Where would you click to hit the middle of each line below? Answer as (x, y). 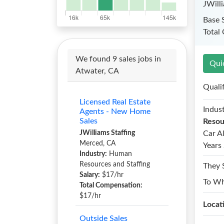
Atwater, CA (97, 71)
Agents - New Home (115, 111)
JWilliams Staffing (107, 133)
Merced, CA (97, 143)
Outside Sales (103, 218)
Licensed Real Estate (115, 102)
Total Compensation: (111, 185)
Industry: (93, 154)
